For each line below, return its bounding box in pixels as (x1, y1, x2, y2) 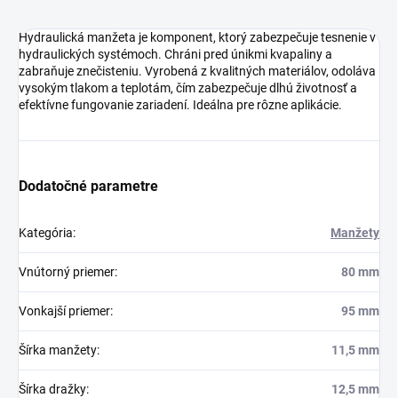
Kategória (19, 226, 73, 241)
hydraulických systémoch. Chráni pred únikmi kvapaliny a (19, 47, 332, 62)
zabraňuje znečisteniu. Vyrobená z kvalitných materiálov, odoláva (19, 64, 376, 79)
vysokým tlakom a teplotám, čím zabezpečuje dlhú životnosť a (19, 81, 357, 96)
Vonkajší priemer (19, 304, 110, 319)
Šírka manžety (19, 343, 97, 358)
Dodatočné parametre (19, 178, 158, 195)
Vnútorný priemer (19, 265, 115, 280)
